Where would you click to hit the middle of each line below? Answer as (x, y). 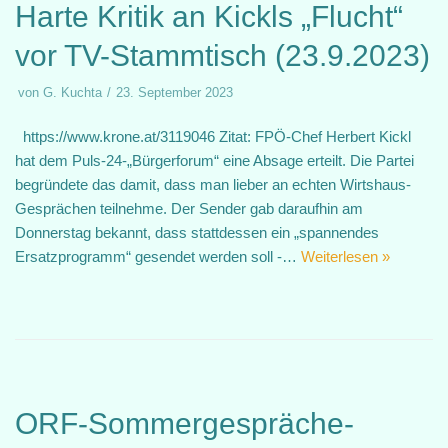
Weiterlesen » (345, 256)
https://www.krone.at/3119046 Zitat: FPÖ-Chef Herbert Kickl (213, 136)
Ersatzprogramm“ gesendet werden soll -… (158, 256)
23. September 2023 (174, 92)
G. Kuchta (72, 92)
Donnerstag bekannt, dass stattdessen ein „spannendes (197, 232)
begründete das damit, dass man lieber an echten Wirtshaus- (213, 184)
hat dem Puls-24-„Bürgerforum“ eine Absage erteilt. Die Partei (214, 160)
